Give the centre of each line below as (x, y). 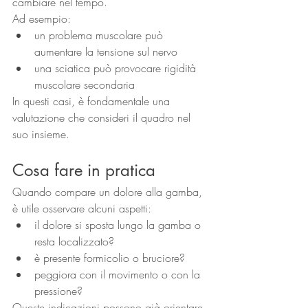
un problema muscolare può (100, 35)
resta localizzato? (74, 242)
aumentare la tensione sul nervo (106, 52)
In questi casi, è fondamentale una (93, 101)
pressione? (58, 291)
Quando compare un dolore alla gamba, (109, 192)
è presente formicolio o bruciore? (110, 258)
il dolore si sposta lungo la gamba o (119, 225)
